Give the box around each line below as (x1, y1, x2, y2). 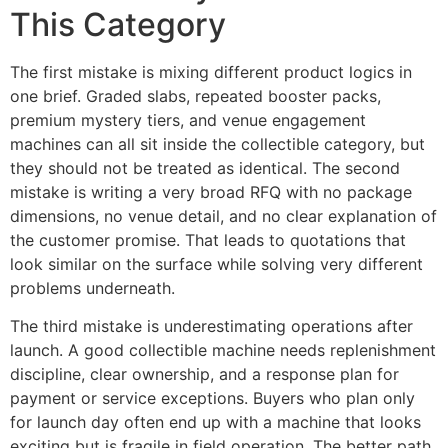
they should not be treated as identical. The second (10, 157, 400, 178)
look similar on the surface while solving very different (10, 253, 423, 274)
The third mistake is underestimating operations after (10, 316, 413, 337)
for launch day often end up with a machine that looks (10, 412, 421, 433)
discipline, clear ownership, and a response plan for (10, 364, 399, 385)
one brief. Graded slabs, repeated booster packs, (10, 85, 381, 106)
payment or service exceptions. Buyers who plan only (10, 388, 415, 409)
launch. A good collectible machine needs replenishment (10, 340, 436, 361)
